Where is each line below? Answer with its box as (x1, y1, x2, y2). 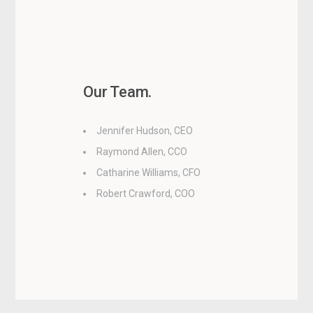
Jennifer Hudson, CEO (96, 124, 194, 136)
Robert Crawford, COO (96, 187, 196, 199)
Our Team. (83, 82, 152, 101)
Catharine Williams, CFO (96, 166, 201, 178)
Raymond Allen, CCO (96, 145, 188, 157)
